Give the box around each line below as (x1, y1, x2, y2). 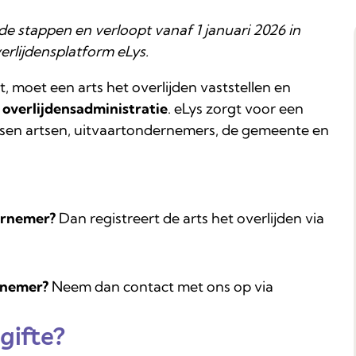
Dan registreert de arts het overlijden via (56, 209, 324, 228)
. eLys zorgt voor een (168, 99, 304, 118)
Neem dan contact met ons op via (48, 277, 273, 296)
